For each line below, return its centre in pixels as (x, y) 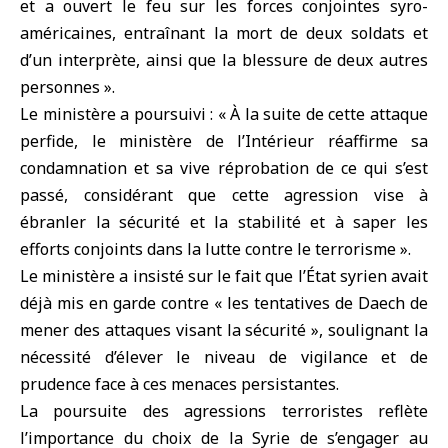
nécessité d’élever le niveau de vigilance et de (224, 357)
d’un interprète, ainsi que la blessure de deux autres (224, 60)
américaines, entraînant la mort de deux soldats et (224, 33)
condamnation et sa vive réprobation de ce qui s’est (224, 168)
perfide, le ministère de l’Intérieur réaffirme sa (224, 141)
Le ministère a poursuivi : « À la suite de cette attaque (224, 114)
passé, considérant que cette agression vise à (224, 195)
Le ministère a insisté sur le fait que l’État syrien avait (224, 276)
